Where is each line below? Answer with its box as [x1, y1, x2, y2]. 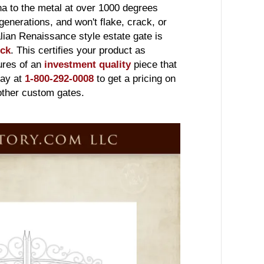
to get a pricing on [94, 72, 176, 84]
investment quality [44, 58, 131, 70]
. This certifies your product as [11, 44, 146, 56]
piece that [131, 58, 177, 70]
